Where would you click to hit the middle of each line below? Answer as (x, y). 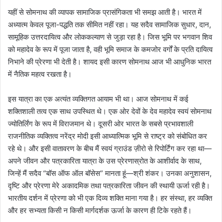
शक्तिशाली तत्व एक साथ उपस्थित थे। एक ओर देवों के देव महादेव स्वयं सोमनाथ (110, 111)
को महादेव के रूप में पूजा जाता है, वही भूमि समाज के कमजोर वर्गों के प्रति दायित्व (110, 50)
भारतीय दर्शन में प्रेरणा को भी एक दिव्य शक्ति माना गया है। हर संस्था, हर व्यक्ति (110, 198)
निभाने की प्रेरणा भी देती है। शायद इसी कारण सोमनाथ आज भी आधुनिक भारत (110, 62)
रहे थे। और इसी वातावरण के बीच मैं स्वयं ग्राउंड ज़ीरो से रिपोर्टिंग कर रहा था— (110, 149)
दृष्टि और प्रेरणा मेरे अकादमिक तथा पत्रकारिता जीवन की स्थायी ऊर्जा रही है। (109, 186)
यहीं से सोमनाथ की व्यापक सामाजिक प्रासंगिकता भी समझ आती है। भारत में (105, 12)
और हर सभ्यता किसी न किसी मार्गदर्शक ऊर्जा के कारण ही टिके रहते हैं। (100, 211)
